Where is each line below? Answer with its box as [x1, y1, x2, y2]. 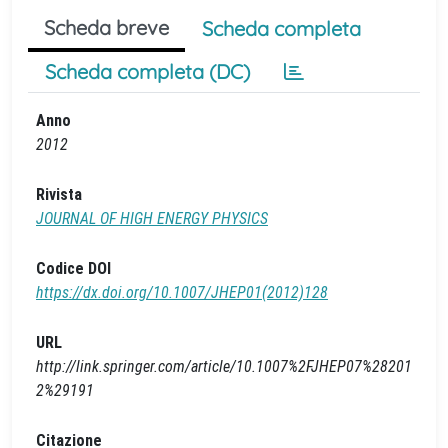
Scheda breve [44, 15, 169, 40]
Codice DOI [36, 259, 111, 278]
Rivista [36, 185, 82, 204]
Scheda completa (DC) [45, 59, 250, 84]
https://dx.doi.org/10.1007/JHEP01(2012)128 [36, 283, 328, 302]
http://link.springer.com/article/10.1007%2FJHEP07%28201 [36, 357, 412, 376]
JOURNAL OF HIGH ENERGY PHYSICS [36, 209, 268, 228]
